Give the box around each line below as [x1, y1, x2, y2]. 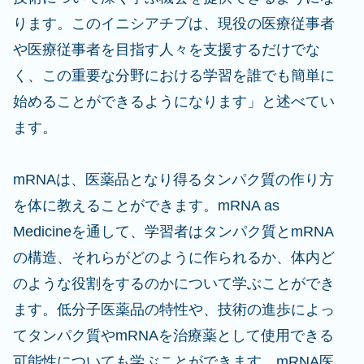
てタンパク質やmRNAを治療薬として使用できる [13, 327, 334, 344]
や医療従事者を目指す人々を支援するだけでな [13, 41, 320, 58]
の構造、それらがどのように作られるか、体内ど [13, 249, 335, 266]
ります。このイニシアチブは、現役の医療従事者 [13, 15, 335, 32]
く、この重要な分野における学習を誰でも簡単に [13, 67, 335, 84]
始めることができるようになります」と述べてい [13, 93, 335, 110]
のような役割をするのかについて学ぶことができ [13, 275, 335, 292]
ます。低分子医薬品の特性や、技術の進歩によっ [13, 301, 335, 318]
